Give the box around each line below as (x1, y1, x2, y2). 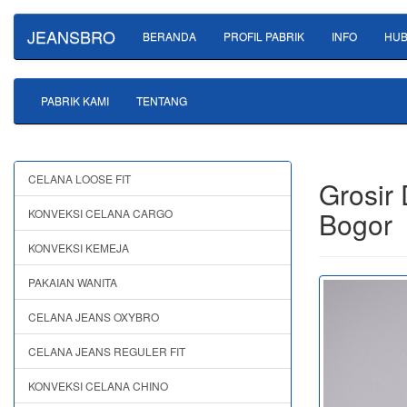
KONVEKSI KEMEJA (28, 240, 129, 255)
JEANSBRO (27, 25, 115, 48)
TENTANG (136, 93, 187, 108)
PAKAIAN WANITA (28, 274, 117, 290)
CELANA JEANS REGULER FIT (28, 343, 185, 359)
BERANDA (143, 28, 196, 44)
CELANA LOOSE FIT (28, 171, 131, 186)
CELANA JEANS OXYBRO (28, 309, 159, 324)
